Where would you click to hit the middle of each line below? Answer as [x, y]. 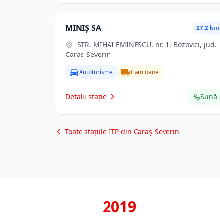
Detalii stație [86, 96]
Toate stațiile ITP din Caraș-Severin [122, 131]
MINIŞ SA [83, 28]
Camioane [145, 72]
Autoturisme [96, 72]
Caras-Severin [88, 54]
